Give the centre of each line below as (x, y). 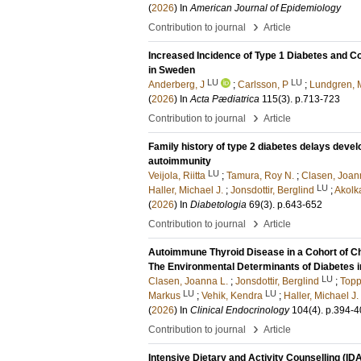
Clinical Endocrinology (240, 310)
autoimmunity (180, 161)
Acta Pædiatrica (225, 99)
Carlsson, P (263, 85)
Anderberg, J (176, 85)
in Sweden (172, 70)
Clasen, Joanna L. (188, 281)
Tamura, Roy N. (260, 176)
